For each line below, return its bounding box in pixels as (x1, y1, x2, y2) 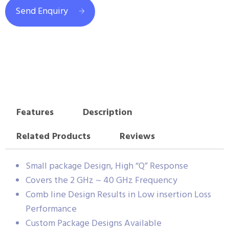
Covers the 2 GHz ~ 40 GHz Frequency (26, 173, 177, 188)
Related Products (16, 129, 90, 145)
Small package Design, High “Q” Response (26, 158, 188, 174)
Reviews (119, 129, 155, 145)
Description (82, 105, 132, 121)
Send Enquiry (15, 4, 68, 19)
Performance (26, 201, 77, 217)
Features (16, 105, 54, 121)
